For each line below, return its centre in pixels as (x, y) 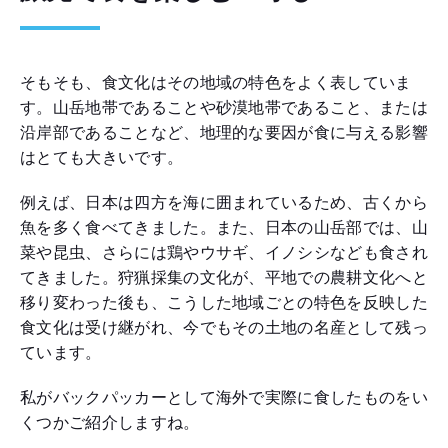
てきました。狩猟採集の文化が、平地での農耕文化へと (224, 277)
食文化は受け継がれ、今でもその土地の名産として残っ (224, 327)
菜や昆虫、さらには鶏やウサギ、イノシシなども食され (224, 252)
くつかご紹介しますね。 (110, 422)
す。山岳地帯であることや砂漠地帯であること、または (224, 107)
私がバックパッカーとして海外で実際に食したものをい (224, 397)
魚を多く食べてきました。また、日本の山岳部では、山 (224, 227)
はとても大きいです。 (102, 157)
